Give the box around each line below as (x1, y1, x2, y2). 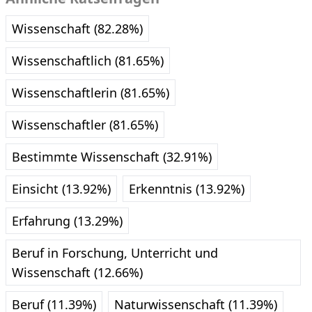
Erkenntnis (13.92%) (129, 180, 244, 197)
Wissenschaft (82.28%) (12, 20, 143, 37)
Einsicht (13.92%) (12, 180, 111, 197)
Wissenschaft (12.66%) (12, 264, 143, 281)
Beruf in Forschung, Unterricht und (12, 244, 218, 261)
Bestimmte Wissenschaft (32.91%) (12, 148, 212, 165)
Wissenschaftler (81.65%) (12, 116, 158, 133)
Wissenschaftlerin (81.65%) (12, 84, 169, 101)
